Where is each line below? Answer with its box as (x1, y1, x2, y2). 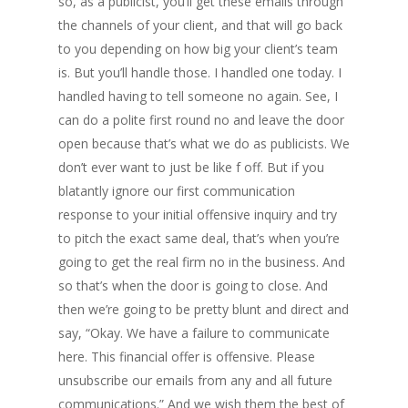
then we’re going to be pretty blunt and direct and (58, 301, 349, 318)
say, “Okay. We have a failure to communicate (58, 324, 330, 342)
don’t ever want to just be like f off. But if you (58, 158, 324, 176)
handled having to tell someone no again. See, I (58, 87, 338, 105)
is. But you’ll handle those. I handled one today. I (58, 64, 342, 81)
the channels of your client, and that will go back (58, 16, 342, 34)
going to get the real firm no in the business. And (58, 253, 345, 270)
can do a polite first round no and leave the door (58, 111, 344, 128)
